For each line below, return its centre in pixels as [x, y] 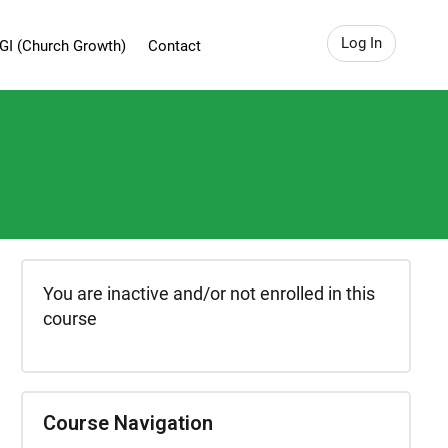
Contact [174, 46]
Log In [361, 43]
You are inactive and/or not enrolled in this [209, 293]
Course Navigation [128, 423]
